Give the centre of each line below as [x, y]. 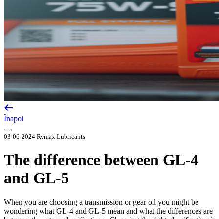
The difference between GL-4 [101, 160]
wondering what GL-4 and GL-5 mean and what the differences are [108, 211]
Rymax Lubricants [61, 137]
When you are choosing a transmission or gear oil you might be [101, 202]
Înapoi [14, 119]
